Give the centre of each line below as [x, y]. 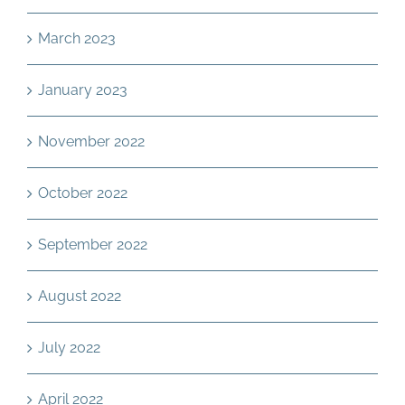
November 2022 [91, 141]
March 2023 [77, 38]
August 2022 [80, 296]
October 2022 [83, 193]
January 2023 [83, 90]
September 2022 [93, 245]
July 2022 [69, 348]
